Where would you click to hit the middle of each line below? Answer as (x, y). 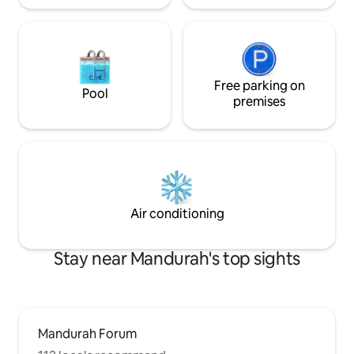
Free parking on (259, 86)
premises (259, 102)
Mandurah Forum (87, 334)
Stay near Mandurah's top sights (177, 259)
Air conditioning (177, 214)
